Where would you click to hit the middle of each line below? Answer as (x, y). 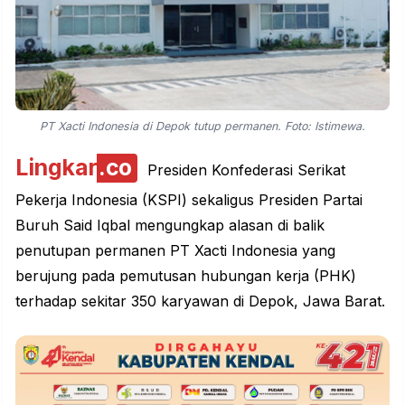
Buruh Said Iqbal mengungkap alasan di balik (170, 226)
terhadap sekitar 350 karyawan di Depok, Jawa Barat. (200, 301)
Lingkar (57, 168)
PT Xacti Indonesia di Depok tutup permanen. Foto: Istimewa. (202, 127)
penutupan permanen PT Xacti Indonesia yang (175, 251)
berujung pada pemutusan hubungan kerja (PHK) (186, 276)
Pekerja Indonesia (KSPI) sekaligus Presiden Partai (189, 200)
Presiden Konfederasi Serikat (244, 170)
